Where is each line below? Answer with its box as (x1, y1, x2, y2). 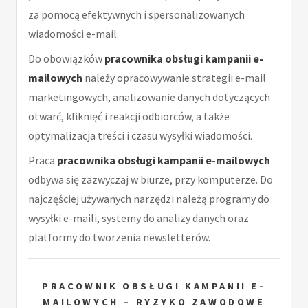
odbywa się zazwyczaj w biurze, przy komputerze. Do (28, 172, 273, 186)
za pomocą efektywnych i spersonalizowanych (28, 7, 245, 21)
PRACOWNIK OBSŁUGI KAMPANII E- (42, 279, 266, 292)
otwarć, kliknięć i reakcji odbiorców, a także (28, 109, 230, 123)
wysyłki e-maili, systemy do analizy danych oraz (28, 210, 249, 225)
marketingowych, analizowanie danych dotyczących (28, 89, 270, 104)
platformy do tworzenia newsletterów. (28, 230, 210, 244)
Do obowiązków (28, 51, 104, 65)
